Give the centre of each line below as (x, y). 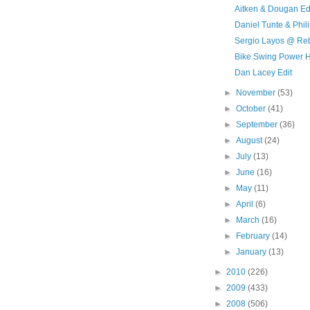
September (258, 125)
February (254, 236)
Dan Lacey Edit (263, 73)
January (253, 252)
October (252, 109)
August (250, 140)
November (257, 93)
